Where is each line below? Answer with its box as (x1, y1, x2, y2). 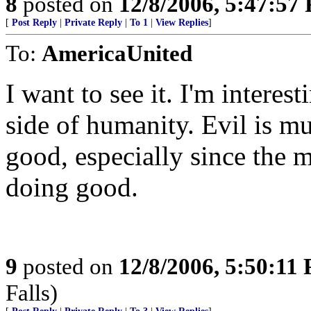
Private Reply (65, 17, 122, 28)
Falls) (6, 280, 58, 305)
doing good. (6, 172, 138, 202)
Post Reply (12, 17, 57, 28)
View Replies (155, 17, 208, 28)
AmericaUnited (42, 40, 192, 66)
